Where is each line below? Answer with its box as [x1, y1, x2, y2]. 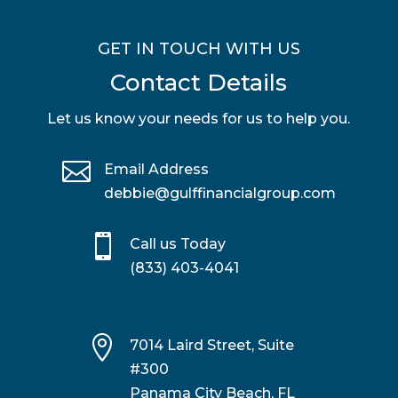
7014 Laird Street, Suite [129, 337, 294, 354]
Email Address [103, 161, 209, 179]
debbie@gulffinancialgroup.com [103, 185, 336, 203]
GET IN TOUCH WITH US [97, 39, 300, 60]
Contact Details [110, 68, 288, 98]
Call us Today [129, 235, 226, 253]
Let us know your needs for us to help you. [47, 110, 351, 128]
